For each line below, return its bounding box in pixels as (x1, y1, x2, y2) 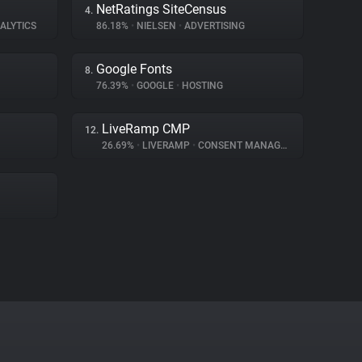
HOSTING (179, 80, 223, 91)
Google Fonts (96, 61, 172, 77)
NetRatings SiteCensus (96, 2, 226, 17)
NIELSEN (134, 20, 179, 32)
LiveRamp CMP (102, 121, 190, 137)
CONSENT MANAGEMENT (196, 140, 280, 151)
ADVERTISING (182, 20, 245, 32)
